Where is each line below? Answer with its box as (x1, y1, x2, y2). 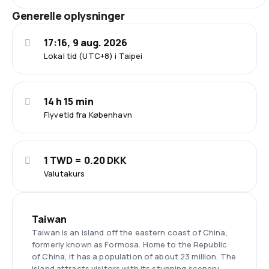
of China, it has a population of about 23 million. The (32, 250, 237, 262)
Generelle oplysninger (12, 8, 125, 23)
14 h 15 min (44, 94, 94, 108)
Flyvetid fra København (44, 109, 132, 120)
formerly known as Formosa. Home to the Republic (32, 238, 228, 250)
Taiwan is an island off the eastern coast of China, (32, 226, 228, 238)
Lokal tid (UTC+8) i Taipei (44, 50, 143, 61)
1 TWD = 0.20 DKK (44, 153, 127, 167)
